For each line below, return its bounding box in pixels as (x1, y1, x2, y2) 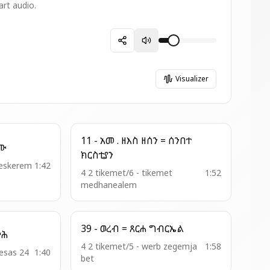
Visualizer (175, 74, 209, 84)
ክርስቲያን (80, 148, 113, 162)
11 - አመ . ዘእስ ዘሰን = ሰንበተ (80, 134, 141, 147)
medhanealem (80, 179, 137, 190)
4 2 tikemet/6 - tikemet (80, 167, 172, 178)
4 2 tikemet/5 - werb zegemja (80, 240, 197, 252)
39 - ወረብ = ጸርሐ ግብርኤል (148, 222, 184, 235)
